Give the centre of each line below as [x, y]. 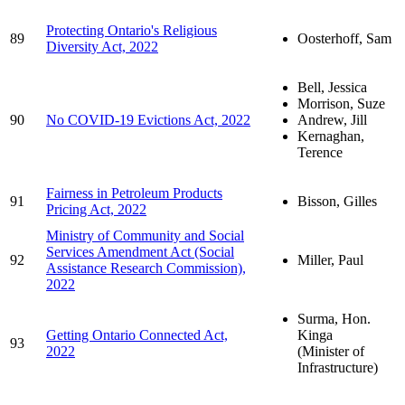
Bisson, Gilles [337, 201]
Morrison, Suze [341, 103]
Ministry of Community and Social [145, 235]
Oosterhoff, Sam [344, 38]
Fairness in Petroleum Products [134, 193]
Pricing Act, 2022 [96, 209]
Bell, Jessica [332, 87]
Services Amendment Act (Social [140, 251]
